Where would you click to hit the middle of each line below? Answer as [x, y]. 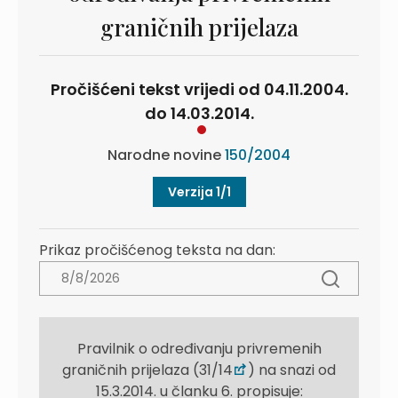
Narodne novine [166, 155]
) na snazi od [292, 370]
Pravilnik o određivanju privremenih [199, 349]
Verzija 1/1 [199, 192]
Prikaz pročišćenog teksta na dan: [157, 250]
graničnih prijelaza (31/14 [147, 370]
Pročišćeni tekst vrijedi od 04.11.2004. [199, 89]
